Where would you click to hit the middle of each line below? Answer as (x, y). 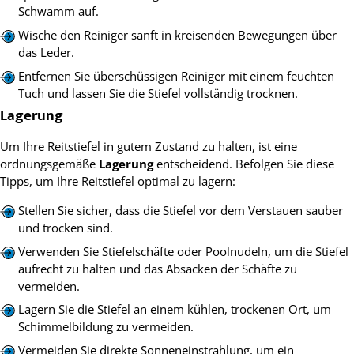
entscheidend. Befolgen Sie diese (244, 163)
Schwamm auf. (58, 11)
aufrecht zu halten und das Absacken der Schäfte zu (157, 268)
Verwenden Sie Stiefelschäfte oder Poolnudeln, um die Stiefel (183, 251)
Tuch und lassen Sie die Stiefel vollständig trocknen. (158, 93)
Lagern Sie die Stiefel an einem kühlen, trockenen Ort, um (174, 309)
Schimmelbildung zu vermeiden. (105, 327)
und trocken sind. (65, 228)
